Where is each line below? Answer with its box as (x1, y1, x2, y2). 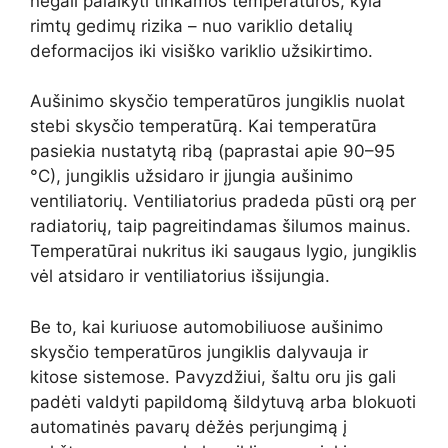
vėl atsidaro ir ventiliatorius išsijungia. (30, 266, 330, 287)
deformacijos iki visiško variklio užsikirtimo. (30, 40, 373, 61)
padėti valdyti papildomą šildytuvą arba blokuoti (30, 391, 416, 412)
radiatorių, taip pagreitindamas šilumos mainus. (30, 216, 411, 237)
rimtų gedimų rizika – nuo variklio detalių (30, 15, 353, 36)
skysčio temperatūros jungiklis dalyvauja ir (30, 341, 368, 362)
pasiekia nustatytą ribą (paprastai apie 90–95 (30, 141, 395, 162)
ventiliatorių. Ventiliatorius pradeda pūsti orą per (30, 191, 416, 212)
